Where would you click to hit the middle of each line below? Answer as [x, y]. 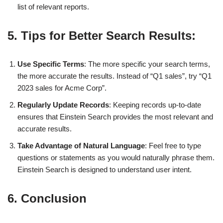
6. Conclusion [47, 198]
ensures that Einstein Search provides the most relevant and [115, 116]
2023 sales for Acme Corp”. [62, 88]
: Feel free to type [173, 145]
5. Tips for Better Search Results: [102, 35]
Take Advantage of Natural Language [81, 145]
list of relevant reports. [53, 6]
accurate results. [45, 128]
